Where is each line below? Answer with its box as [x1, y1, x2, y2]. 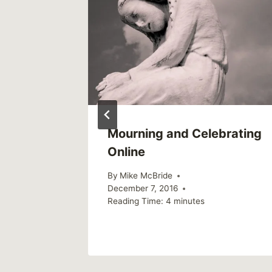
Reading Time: [107, 196, 163, 206]
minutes [174, 196, 205, 206]
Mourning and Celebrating [107, 126, 262, 141]
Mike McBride [120, 171, 173, 180]
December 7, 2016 [107, 183, 178, 193]
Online [107, 144, 145, 160]
